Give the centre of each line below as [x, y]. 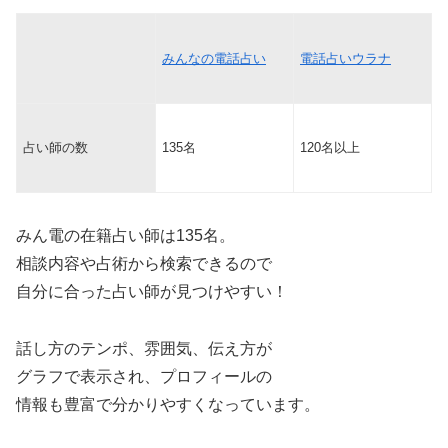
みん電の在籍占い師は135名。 [125, 236]
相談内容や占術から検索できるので [144, 264]
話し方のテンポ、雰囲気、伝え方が [144, 348]
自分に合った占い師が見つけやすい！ [152, 292]
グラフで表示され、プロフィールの [144, 376]
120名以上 [330, 148]
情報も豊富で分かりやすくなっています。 [168, 404]
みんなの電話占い [214, 59]
